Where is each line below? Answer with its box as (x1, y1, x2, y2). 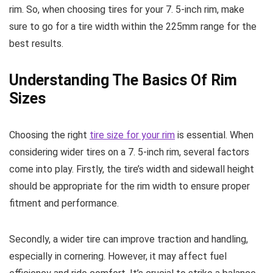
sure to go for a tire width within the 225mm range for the (9, 21, 257, 32)
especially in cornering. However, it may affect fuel (9, 250, 227, 262)
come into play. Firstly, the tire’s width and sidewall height (9, 163, 254, 175)
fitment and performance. (9, 197, 119, 209)
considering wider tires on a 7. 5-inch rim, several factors (9, 146, 249, 158)
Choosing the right (9, 129, 90, 141)
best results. (9, 38, 63, 49)
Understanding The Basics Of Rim (9, 71, 237, 89)
